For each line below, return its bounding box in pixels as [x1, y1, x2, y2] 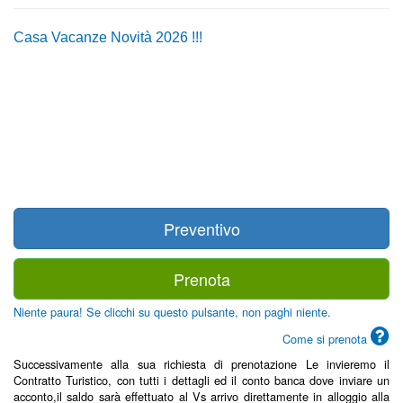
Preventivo [163, 216, 240, 240]
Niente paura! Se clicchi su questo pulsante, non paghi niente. [13, 302, 331, 320]
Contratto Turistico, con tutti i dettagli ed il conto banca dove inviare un [13, 371, 390, 389]
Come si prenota [282, 329, 371, 347]
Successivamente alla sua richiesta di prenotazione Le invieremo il [13, 354, 390, 372]
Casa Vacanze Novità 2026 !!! [13, 29, 202, 45]
